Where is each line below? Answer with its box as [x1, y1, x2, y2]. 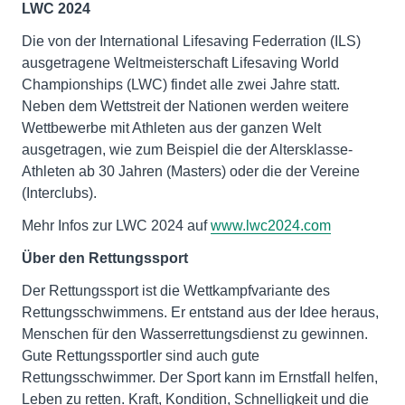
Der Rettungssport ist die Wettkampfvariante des [22, 283, 330, 299]
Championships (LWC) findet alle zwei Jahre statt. [22, 77, 340, 93]
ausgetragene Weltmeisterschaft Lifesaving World [22, 55, 339, 71]
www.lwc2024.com [211, 218, 331, 234]
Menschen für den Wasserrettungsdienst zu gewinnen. [22, 326, 368, 343]
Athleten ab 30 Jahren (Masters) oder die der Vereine [22, 164, 360, 180]
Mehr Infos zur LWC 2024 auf [22, 218, 211, 234]
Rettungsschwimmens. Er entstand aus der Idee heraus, [22, 305, 379, 321]
